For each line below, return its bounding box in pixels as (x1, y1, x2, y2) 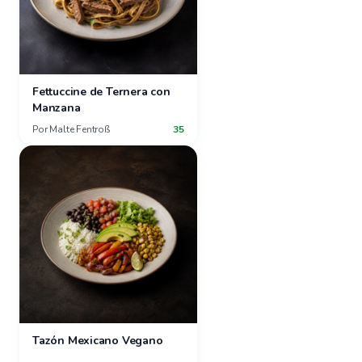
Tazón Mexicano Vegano (32, 333, 163, 348)
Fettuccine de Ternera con (32, 84, 170, 99)
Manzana (32, 100, 81, 116)
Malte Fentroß (49, 123, 110, 136)
